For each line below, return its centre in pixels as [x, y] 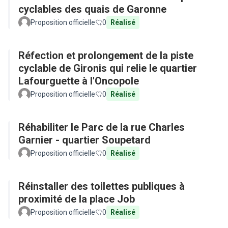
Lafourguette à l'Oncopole [79, 81]
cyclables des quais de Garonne [92, 9]
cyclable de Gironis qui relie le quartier [108, 68]
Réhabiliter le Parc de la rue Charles [102, 127]
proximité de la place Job [77, 199]
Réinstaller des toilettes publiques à [102, 186]
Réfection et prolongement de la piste [106, 55]
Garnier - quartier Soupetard [84, 140]
